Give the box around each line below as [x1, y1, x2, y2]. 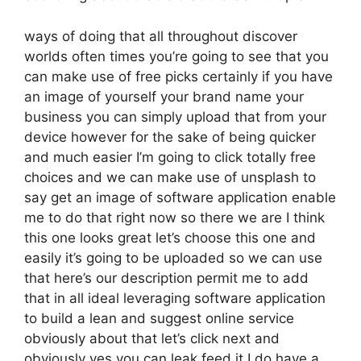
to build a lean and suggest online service [24, 309, 294, 326]
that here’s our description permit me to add [24, 269, 309, 286]
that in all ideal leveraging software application [24, 289, 326, 306]
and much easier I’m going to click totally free [24, 148, 316, 165]
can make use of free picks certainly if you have [24, 68, 333, 85]
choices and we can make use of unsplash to [24, 168, 316, 185]
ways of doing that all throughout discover [24, 27, 297, 44]
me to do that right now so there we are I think [24, 209, 325, 226]
